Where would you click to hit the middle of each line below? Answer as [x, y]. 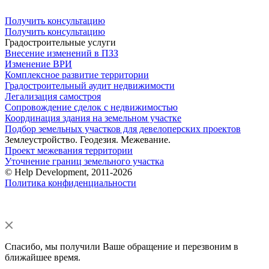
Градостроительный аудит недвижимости [90, 86]
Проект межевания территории [69, 151]
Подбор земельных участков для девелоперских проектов [123, 129]
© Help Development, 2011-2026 [68, 172]
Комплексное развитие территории [77, 75]
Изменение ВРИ [38, 64]
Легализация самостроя [53, 97]
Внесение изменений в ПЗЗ [62, 53]
